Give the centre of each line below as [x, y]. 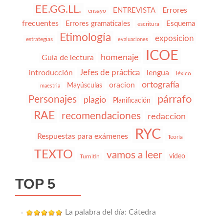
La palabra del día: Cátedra [110, 212]
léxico [183, 73]
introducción [51, 73]
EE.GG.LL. [58, 9]
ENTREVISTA [134, 10]
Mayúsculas [85, 85]
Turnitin [90, 156]
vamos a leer [134, 155]
